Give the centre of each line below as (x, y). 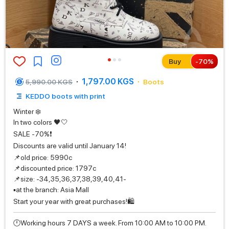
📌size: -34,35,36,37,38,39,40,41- (70, 179)
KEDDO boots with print (65, 96)
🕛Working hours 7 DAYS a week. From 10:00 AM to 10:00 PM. (110, 223)
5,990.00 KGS (49, 82)
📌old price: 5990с (43, 157)
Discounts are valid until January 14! (70, 146)
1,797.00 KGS (108, 82)
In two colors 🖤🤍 (41, 122)
